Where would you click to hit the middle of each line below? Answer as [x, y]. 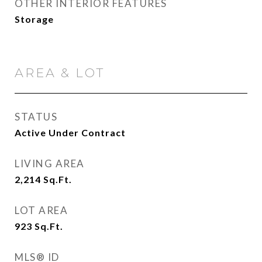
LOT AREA [41, 210]
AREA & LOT [60, 73]
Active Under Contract [70, 132]
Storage [34, 19]
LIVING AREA [50, 163]
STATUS [36, 117]
